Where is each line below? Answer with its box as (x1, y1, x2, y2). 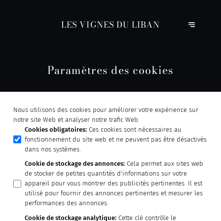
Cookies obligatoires (25, 125, 86, 133)
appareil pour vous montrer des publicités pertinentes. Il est (25, 180, 203, 187)
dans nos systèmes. (25, 145, 81, 153)
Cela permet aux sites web (127, 160, 204, 168)
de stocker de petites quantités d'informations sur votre (25, 170, 187, 178)
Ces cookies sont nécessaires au (89, 125, 182, 133)
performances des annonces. (25, 199, 109, 207)
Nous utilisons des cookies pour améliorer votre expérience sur (13, 106, 198, 113)
